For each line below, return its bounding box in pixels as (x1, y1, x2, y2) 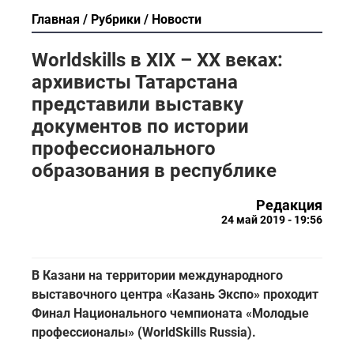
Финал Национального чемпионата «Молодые (32, 305, 309, 321)
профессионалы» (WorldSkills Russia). (32, 324, 256, 340)
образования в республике (32, 159, 277, 182)
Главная (32, 11, 80, 27)
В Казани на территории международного (32, 267, 283, 283)
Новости (152, 11, 201, 27)
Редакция (256, 196, 322, 213)
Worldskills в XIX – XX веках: (32, 48, 283, 71)
